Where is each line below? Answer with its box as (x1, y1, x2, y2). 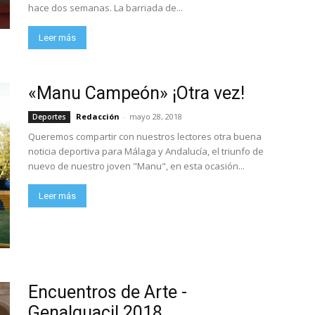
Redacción (76, 111, 120, 122)
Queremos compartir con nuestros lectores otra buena (28, 130, 262, 143)
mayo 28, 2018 (129, 111, 182, 122)
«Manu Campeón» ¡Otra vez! (28, 83, 245, 103)
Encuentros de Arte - (28, 282, 187, 302)
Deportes (32, 112, 66, 122)
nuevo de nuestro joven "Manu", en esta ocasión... (28, 160, 245, 172)
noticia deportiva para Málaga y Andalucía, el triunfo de (28, 145, 264, 157)
